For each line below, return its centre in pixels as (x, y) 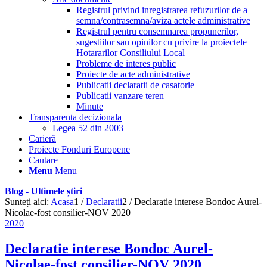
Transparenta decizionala (75, 117)
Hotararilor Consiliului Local (131, 53)
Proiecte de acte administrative (133, 74)
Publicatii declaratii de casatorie (135, 85)
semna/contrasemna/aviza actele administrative (163, 21)
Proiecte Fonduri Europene (79, 149)
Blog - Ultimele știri (44, 191)
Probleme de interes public (126, 63)
